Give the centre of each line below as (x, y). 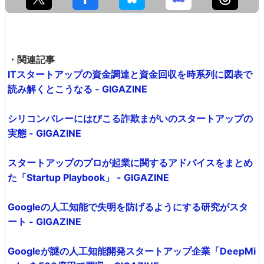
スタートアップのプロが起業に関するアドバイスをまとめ (130, 162)
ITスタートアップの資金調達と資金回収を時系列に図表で (130, 74)
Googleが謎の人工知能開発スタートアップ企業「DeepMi (132, 251)
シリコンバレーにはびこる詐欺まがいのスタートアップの (130, 118)
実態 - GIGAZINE (44, 133)
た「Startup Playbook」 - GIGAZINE (88, 177)
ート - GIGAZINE (44, 221)
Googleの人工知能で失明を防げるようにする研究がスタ (128, 207)
